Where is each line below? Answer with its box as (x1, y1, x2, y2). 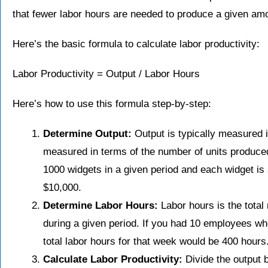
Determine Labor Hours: (43, 200, 158, 212)
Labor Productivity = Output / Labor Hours (13, 68, 200, 80)
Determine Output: (43, 128, 132, 140)
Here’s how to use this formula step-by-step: (13, 98, 211, 110)
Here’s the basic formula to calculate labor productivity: (13, 38, 260, 50)
